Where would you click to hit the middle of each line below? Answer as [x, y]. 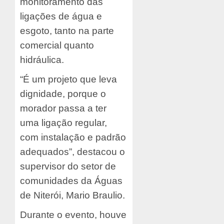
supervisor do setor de [68, 166]
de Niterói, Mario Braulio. [72, 195]
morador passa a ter [63, 108]
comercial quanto [57, 45]
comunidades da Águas [71, 181]
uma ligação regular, [63, 123]
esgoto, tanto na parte [67, 31]
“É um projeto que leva [68, 79]
